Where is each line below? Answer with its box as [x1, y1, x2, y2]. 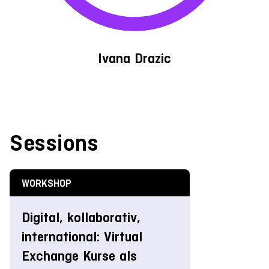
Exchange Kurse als [22, 247, 137, 264]
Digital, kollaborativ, [22, 209, 141, 226]
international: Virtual [22, 228, 142, 245]
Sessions [10, 129, 98, 156]
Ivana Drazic [97, 50, 171, 67]
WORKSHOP [22, 177, 71, 189]
